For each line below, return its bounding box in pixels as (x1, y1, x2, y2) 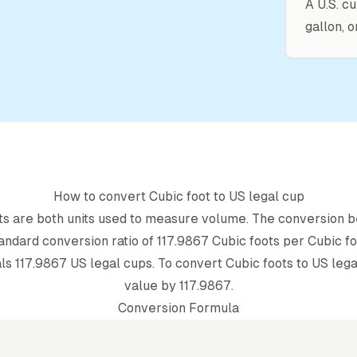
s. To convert (146, 256, 226, 271)
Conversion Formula (118, 300, 239, 316)
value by (124, 278, 176, 293)
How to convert (53, 189, 149, 204)
